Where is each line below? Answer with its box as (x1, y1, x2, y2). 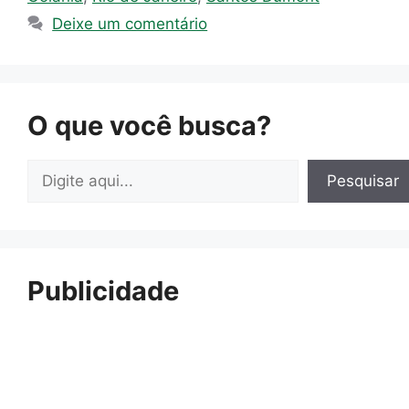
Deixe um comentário (52, 15, 208, 34)
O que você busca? (27, 110, 271, 142)
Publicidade (27, 275, 179, 308)
